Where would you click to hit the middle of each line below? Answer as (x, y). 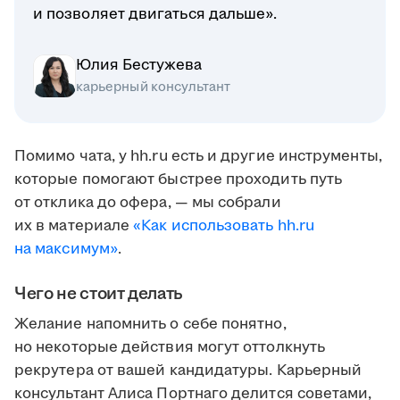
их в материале (74, 226)
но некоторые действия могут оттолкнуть (170, 348)
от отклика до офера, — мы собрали (148, 203)
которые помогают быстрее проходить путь (179, 180)
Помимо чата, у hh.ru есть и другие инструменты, (198, 157)
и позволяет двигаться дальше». (155, 15)
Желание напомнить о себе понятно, (150, 325)
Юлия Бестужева (139, 66)
